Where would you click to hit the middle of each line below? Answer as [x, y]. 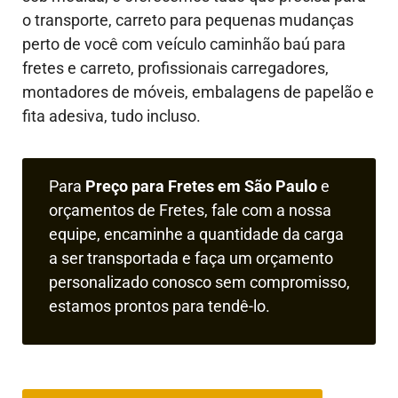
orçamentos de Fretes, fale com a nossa [190, 211]
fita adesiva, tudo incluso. [111, 115]
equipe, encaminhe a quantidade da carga [196, 235]
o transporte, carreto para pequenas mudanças [188, 20]
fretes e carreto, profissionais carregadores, [175, 68]
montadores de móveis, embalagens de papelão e [198, 92]
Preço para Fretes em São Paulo [201, 187]
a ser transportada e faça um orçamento [191, 259]
